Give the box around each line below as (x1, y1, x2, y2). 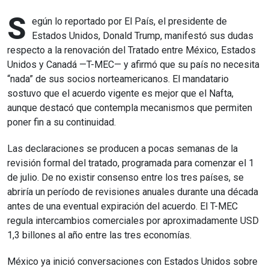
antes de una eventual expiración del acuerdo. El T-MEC (7, 201, 238, 212)
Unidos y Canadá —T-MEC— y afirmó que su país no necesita (7, 59, 259, 70)
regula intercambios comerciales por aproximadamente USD (7, 215, 259, 226)
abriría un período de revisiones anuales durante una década (7, 186, 258, 198)
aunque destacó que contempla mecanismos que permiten (7, 102, 252, 113)
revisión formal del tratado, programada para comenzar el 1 (7, 157, 254, 169)
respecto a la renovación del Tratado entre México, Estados (7, 44, 256, 56)
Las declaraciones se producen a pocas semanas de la (7, 143, 238, 154)
